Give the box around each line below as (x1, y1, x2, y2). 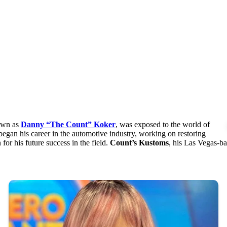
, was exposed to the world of (116, 120, 210, 129)
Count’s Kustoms (110, 138, 169, 147)
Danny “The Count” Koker (21, 120, 116, 129)
